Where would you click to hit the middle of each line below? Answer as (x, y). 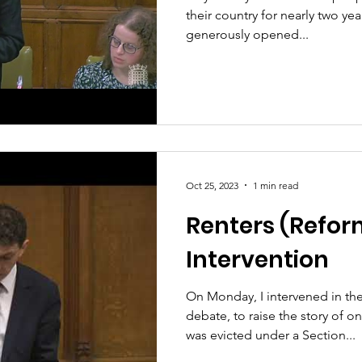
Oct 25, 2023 (212, 185)
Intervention (257, 260)
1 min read (276, 185)
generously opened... (247, 34)
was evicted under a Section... (271, 335)
